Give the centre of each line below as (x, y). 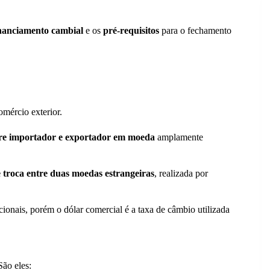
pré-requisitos (131, 30)
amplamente (179, 137)
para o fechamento (195, 30)
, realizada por (181, 173)
